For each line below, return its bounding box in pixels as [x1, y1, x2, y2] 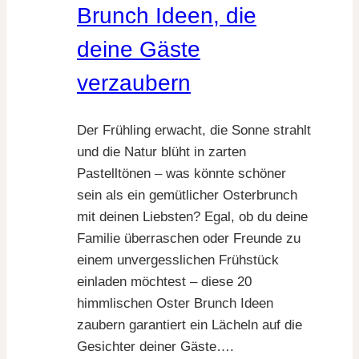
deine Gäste [77, 37, 200, 63]
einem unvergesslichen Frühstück [77, 252, 279, 268]
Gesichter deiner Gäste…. [77, 338, 234, 354]
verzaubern [77, 71, 191, 96]
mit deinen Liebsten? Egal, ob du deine [77, 208, 308, 224]
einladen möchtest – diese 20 [77, 273, 252, 289]
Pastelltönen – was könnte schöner [77, 165, 286, 181]
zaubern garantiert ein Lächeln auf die [77, 317, 302, 333]
